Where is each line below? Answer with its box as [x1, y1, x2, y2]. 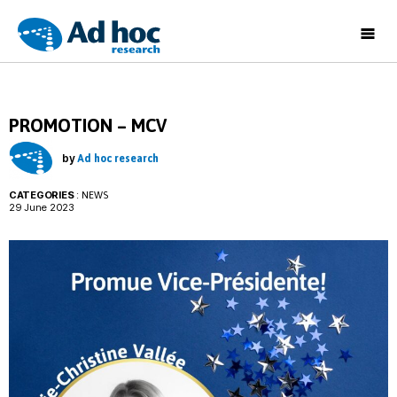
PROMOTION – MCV [9, 115, 167, 136]
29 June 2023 [9, 201, 74, 214]
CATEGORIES [9, 189, 74, 202]
